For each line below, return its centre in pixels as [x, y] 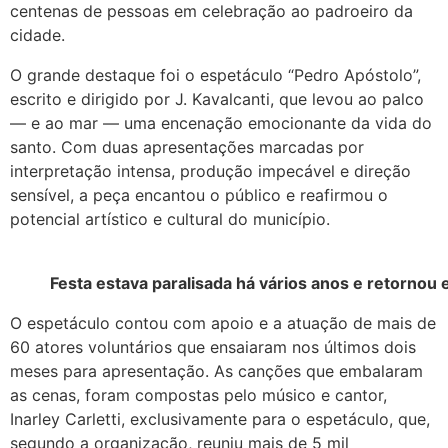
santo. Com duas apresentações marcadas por [187, 146]
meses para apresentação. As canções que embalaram [216, 370]
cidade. [37, 34]
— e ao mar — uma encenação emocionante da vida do [221, 122]
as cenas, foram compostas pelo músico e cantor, [198, 394]
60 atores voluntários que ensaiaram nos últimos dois [213, 346]
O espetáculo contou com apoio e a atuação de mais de [223, 322]
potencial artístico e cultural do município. [170, 218]
